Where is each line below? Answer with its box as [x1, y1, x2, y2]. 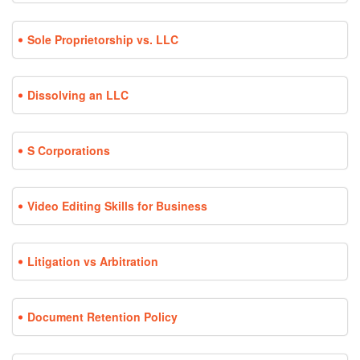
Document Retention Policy [27, 309, 178, 325]
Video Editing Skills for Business [27, 198, 207, 215]
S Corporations [27, 142, 110, 159]
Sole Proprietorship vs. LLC [27, 31, 178, 48]
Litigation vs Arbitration [27, 253, 158, 270]
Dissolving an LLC [27, 87, 129, 104]
